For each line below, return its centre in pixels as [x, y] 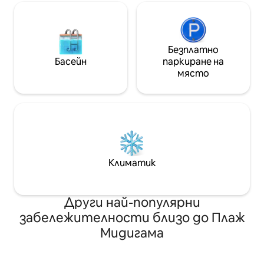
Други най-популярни [132, 203]
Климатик [132, 163]
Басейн [71, 62]
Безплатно [193, 50]
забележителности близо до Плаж [132, 218]
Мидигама [132, 233]
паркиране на [193, 62]
